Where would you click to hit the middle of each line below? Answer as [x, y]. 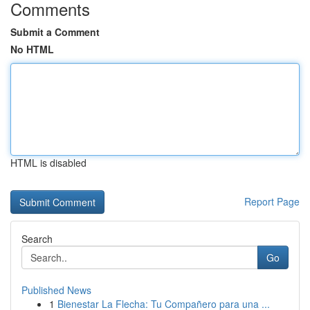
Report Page [272, 201]
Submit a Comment [55, 32]
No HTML [32, 49]
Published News [56, 290]
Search [37, 239]
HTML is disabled [48, 163]
